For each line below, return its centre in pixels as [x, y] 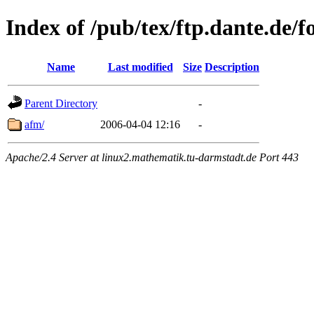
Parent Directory [61, 103]
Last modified [140, 67]
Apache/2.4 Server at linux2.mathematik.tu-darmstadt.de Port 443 [152, 157]
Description [232, 67]
